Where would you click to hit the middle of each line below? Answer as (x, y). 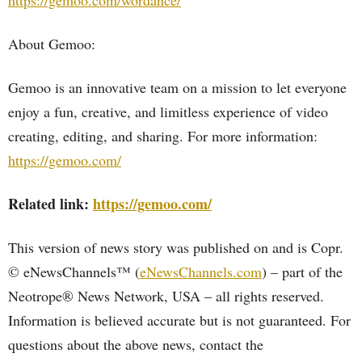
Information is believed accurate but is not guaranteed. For (179, 320)
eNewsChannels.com (201, 271)
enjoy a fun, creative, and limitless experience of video (168, 112)
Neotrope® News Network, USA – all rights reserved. (166, 296)
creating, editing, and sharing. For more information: (163, 136)
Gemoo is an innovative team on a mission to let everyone (177, 87)
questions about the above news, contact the (136, 344)
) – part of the (302, 271)
